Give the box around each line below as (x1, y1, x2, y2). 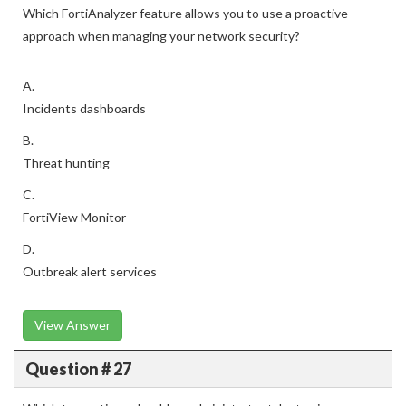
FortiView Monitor (23, 209, 126, 225)
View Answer (34, 317, 111, 333)
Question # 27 (24, 358, 131, 379)
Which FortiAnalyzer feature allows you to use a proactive (23, 5, 348, 21)
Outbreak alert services (23, 264, 157, 279)
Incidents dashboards (23, 101, 146, 116)
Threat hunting (23, 155, 110, 170)
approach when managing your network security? (23, 28, 300, 43)
